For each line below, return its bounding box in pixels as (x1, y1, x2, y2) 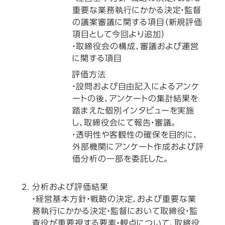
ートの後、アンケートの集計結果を (72, 95, 199, 103)
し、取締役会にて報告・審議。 (72, 119, 177, 128)
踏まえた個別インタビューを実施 (72, 107, 195, 116)
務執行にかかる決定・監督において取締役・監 (32, 207, 198, 216)
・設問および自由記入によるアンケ (72, 83, 200, 91)
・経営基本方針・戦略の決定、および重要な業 (32, 195, 197, 204)
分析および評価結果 (32, 183, 108, 192)
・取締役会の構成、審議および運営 (72, 43, 199, 51)
